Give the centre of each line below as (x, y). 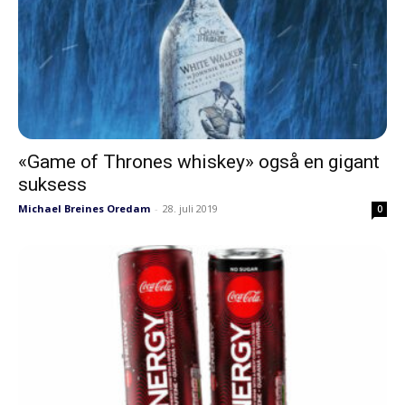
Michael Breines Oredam (84, 209)
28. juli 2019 (190, 209)
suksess (52, 185)
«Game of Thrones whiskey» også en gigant (199, 162)
